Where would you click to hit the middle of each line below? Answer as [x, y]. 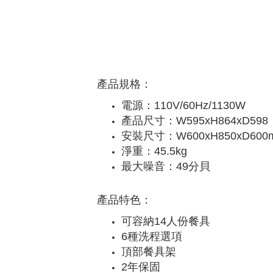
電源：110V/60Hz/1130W [183, 105]
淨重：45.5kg [154, 151]
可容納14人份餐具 [166, 221]
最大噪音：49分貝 [166, 166]
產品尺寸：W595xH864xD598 [195, 121]
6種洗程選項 [152, 236]
